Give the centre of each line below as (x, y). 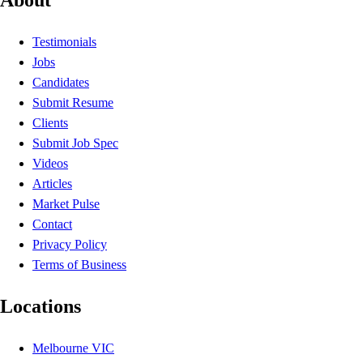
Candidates (61, 82)
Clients (50, 122)
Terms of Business (79, 264)
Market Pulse (66, 203)
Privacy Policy (70, 244)
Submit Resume (73, 102)
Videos (50, 163)
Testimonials (64, 41)
